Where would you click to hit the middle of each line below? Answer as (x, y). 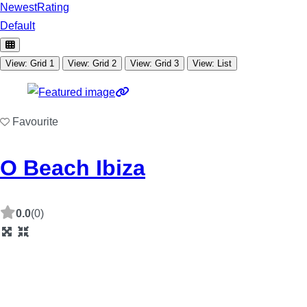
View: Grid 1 (30, 64)
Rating (53, 8)
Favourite (35, 122)
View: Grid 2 (92, 64)
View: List (212, 64)
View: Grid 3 (155, 64)
